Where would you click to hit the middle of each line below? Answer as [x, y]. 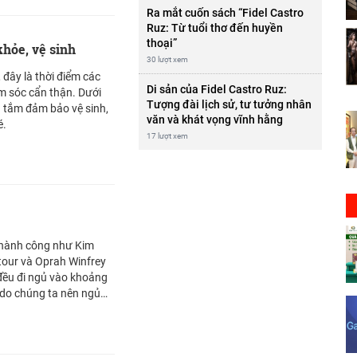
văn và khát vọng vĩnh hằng [214, 119]
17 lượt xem [167, 135]
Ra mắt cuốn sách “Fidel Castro [225, 12]
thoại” [161, 43]
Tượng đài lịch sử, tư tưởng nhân [229, 104]
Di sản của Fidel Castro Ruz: [216, 89]
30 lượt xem [167, 59]
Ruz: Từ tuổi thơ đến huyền [214, 27]
